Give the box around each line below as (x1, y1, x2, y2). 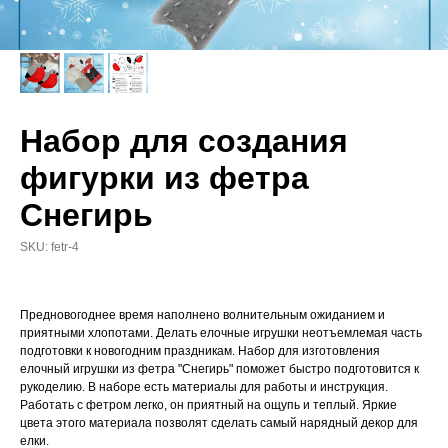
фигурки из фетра (20, 160, 309, 196)
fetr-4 (51, 240, 79, 254)
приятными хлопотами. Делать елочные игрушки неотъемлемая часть (20, 326, 422, 340)
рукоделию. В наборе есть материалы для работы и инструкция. (20, 380, 388, 394)
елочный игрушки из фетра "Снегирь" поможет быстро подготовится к (20, 362, 419, 376)
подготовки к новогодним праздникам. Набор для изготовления (20, 344, 380, 358)
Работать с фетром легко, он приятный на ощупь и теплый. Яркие (20, 398, 397, 412)
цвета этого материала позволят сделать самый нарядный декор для (20, 416, 418, 430)
